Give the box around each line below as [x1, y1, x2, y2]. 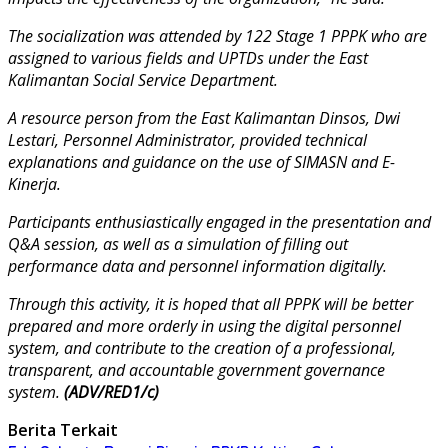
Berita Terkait [8, 418, 118, 441]
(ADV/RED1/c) [64, 380, 159, 403]
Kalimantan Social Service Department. [8, 68, 278, 91]
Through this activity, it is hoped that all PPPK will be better [8, 292, 413, 315]
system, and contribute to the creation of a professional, [8, 336, 396, 359]
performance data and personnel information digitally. [8, 254, 387, 277]
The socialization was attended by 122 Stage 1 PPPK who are [8, 24, 427, 47]
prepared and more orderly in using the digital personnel [8, 314, 401, 337]
